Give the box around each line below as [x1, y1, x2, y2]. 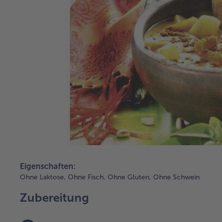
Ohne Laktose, [20, 173, 66, 182]
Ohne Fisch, [68, 173, 106, 182]
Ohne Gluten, [108, 173, 151, 182]
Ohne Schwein [153, 173, 200, 182]
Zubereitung [20, 190, 89, 205]
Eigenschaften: [20, 162, 76, 171]
